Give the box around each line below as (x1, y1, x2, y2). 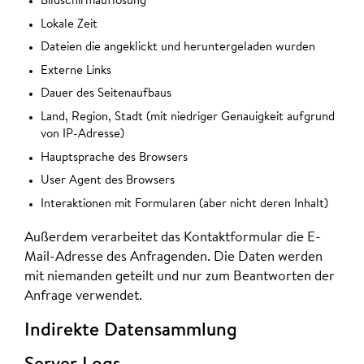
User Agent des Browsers (41, 175, 175, 188)
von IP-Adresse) (41, 128, 124, 141)
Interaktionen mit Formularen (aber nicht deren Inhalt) (41, 197, 328, 210)
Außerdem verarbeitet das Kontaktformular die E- (24, 231, 321, 245)
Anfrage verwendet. (24, 289, 142, 304)
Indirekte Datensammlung (24, 322, 237, 341)
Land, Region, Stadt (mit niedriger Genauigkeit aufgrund (41, 111, 335, 124)
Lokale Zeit (41, 18, 97, 31)
